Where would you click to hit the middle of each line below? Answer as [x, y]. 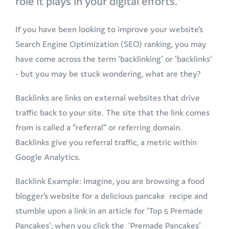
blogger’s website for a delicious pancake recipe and [111, 196]
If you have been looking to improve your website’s [109, 29]
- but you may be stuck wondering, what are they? [110, 73]
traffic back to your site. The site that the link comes [112, 112]
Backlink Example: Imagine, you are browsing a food [110, 181]
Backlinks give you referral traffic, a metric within [106, 142]
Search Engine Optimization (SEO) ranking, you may [111, 44]
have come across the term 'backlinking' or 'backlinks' [114, 59]
